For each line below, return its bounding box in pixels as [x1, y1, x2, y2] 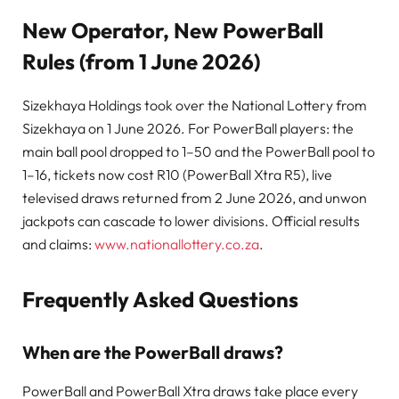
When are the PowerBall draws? [22, 340, 283, 363]
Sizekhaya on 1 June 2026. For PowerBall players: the [22, 118, 354, 137]
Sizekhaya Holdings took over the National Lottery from [22, 95, 367, 114]
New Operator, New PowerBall [22, 17, 323, 45]
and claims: [22, 234, 94, 253]
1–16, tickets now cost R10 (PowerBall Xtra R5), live [22, 165, 332, 183]
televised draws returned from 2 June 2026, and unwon [22, 188, 367, 207]
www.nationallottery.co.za [94, 234, 259, 253]
